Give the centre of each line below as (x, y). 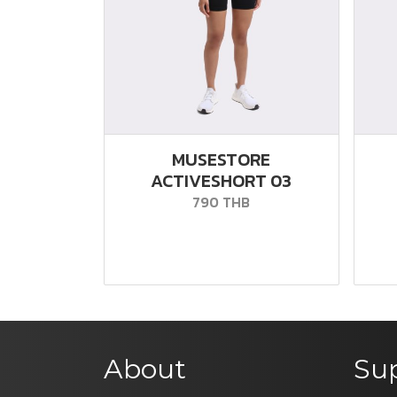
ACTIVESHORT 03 (222, 180)
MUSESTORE (222, 159)
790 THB (222, 202)
